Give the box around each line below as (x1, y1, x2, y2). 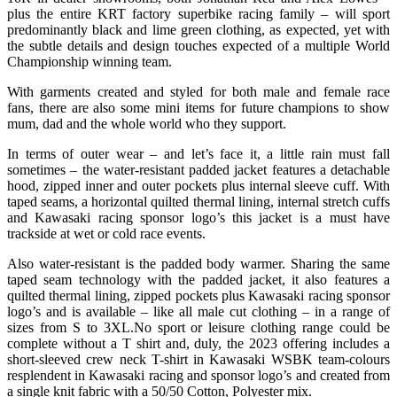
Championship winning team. (7, 53, 172, 69)
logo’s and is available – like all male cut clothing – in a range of (7, 303, 390, 319)
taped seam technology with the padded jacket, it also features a (7, 271, 390, 287)
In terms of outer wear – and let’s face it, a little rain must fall (7, 145, 390, 161)
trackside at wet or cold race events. (7, 225, 206, 241)
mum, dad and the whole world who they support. (7, 115, 286, 131)
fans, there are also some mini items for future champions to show (7, 99, 390, 115)
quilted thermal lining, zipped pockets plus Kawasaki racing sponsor (7, 287, 390, 303)
